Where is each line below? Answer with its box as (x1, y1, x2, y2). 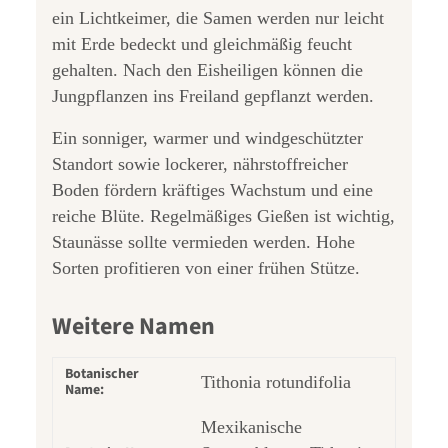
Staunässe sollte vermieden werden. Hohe (52, 232, 355, 253)
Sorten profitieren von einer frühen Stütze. (52, 258, 360, 279)
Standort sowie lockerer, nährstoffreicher (52, 154, 348, 175)
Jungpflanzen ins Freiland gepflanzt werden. (52, 86, 374, 107)
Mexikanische (201, 417, 302, 438)
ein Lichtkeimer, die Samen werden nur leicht (52, 8, 384, 29)
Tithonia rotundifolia (201, 372, 351, 393)
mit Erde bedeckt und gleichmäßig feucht (52, 34, 352, 55)
